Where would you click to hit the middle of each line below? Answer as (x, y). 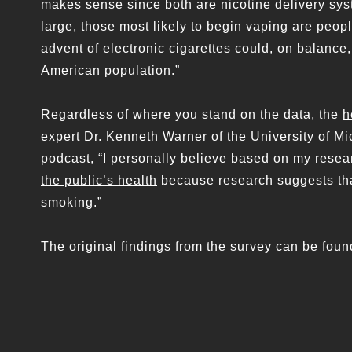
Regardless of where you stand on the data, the (192, 115)
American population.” (110, 71)
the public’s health (99, 181)
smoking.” (71, 203)
